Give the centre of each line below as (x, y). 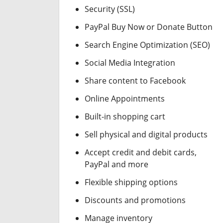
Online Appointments (125, 99)
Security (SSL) (110, 9)
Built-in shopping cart (125, 116)
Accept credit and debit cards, (141, 152)
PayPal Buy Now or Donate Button (149, 27)
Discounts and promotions (135, 200)
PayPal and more (117, 164)
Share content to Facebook (135, 81)
